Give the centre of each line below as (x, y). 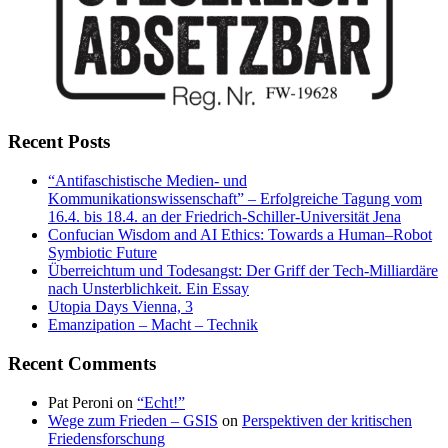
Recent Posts (59, 142)
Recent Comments (82, 363)
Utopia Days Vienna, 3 (120, 307)
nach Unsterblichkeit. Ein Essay (148, 289)
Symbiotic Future (102, 253)
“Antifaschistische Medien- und (147, 181)
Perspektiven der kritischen (327, 420)
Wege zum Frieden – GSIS (133, 420)
